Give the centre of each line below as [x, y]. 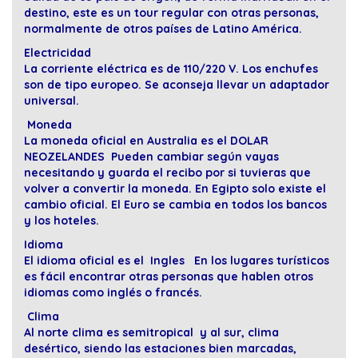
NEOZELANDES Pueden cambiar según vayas [151, 157]
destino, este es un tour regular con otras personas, [171, 13]
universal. [52, 101]
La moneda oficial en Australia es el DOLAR [146, 141]
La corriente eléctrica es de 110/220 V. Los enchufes [171, 69]
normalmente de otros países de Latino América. [163, 29]
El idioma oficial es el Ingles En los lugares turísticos [177, 261]
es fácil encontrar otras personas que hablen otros [169, 277]
